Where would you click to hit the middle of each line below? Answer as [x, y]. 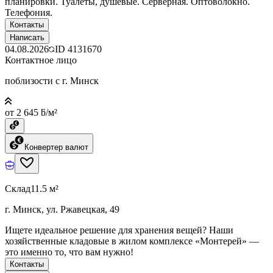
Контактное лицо [41, 60]
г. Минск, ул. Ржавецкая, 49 [62, 209]
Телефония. [29, 12]
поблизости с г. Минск [52, 80]
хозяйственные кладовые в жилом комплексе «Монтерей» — [132, 241]
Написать [27, 37]
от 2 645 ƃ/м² [31, 112]
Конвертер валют [56, 147]
